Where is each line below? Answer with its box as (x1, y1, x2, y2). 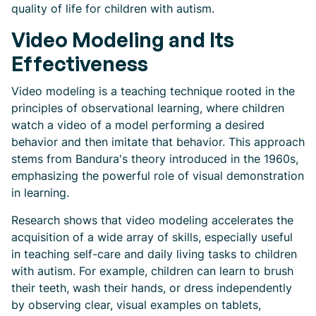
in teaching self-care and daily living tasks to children (11, 247, 297, 261)
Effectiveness (11, 51, 148, 76)
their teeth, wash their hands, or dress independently (11, 281, 292, 295)
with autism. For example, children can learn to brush (11, 264, 293, 278)
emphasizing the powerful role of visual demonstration (11, 169, 304, 183)
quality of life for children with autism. (11, 1, 214, 16)
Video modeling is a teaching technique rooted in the (11, 84, 295, 98)
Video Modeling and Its (11, 27, 234, 52)
